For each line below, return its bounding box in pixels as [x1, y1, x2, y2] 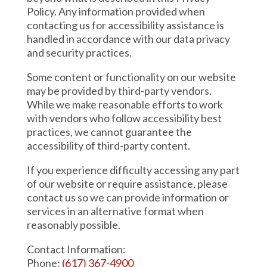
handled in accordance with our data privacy [26, 32, 230, 45]
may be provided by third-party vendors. [26, 84, 212, 97]
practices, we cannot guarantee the [26, 125, 192, 138]
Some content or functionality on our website [26, 70, 236, 83]
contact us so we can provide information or [26, 191, 229, 204]
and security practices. [26, 46, 132, 59]
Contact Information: [26, 243, 126, 256]
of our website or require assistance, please [26, 177, 228, 190]
